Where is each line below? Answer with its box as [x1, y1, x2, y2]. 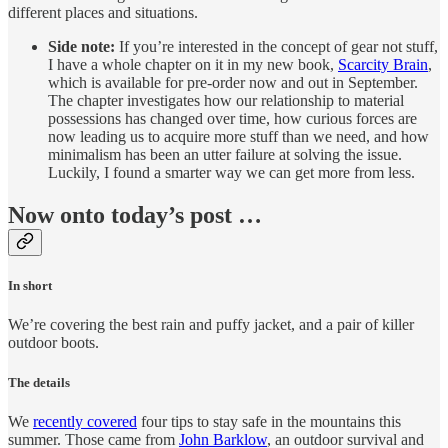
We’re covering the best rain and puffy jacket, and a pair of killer [8, 316, 414, 334]
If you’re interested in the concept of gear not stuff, [115, 38, 438, 56]
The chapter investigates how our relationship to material [48, 92, 404, 110]
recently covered [33, 412, 137, 430]
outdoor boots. [8, 334, 99, 352]
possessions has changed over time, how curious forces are [48, 110, 417, 128]
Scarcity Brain [338, 56, 428, 74]
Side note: [48, 38, 115, 56]
